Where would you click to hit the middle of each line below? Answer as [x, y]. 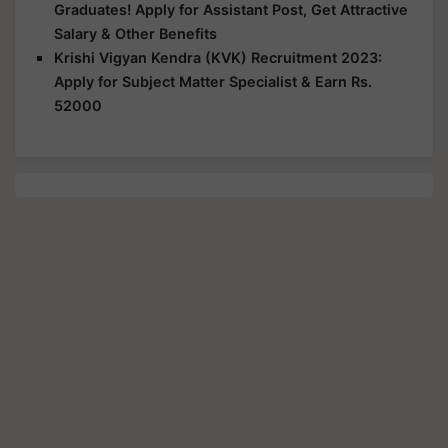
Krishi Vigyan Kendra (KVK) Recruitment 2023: [218, 57]
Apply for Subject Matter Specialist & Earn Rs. [213, 81]
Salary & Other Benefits [135, 33]
